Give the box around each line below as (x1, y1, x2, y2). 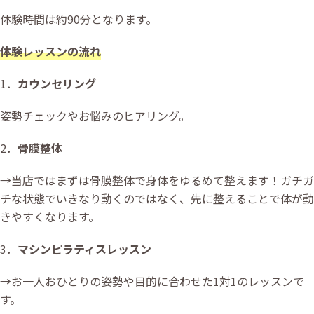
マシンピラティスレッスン (18, 240, 151, 257)
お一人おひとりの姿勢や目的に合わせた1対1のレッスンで (11, 272, 304, 289)
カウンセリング (18, 74, 96, 92)
